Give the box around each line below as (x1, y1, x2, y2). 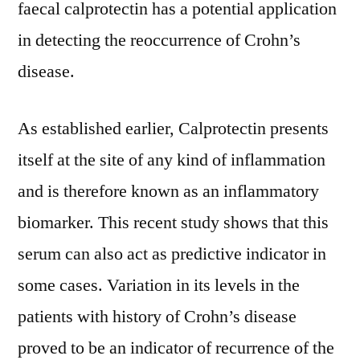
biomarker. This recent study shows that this (18, 211, 329, 234)
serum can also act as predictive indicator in (18, 243, 326, 265)
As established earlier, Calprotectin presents (18, 117, 329, 140)
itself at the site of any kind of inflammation (18, 149, 325, 171)
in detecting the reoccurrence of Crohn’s (18, 29, 301, 51)
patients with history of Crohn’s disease (18, 305, 297, 328)
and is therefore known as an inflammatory (18, 180, 319, 202)
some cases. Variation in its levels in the (18, 274, 300, 297)
